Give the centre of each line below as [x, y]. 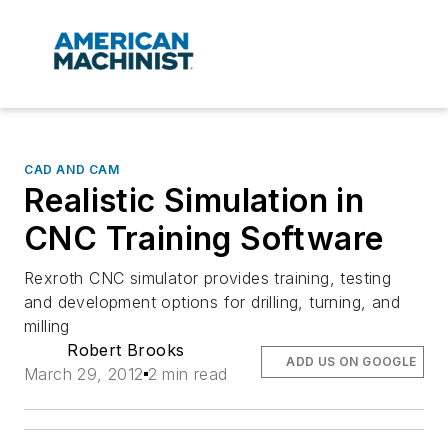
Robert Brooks [126, 350]
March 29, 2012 [84, 374]
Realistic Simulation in [194, 201]
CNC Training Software [204, 239]
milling [47, 326]
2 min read [187, 374]
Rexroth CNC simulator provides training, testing [208, 278]
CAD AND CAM [72, 170]
